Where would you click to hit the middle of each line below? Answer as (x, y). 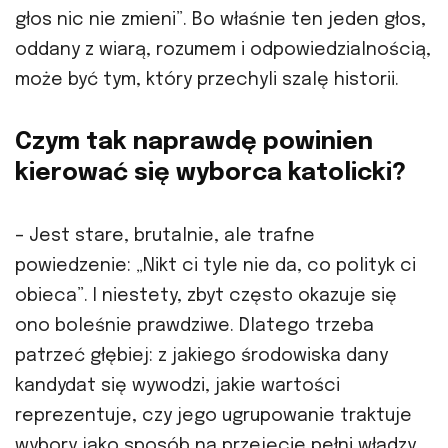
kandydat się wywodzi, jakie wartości (177, 386)
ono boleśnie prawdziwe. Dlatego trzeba (194, 326)
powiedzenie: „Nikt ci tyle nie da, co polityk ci (215, 266)
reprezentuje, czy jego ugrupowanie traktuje (213, 416)
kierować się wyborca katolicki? (210, 174)
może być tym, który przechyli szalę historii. (207, 80)
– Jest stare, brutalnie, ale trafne (165, 236)
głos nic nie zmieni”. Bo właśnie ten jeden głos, (220, 20)
